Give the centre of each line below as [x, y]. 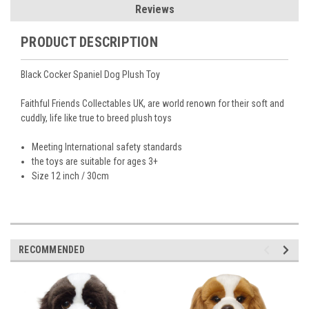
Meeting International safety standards [107, 147]
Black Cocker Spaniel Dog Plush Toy [90, 75]
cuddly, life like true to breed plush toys [96, 118]
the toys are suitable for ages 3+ [95, 162]
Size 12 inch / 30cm [71, 176]
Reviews [154, 10]
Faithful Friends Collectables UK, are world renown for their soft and [152, 104]
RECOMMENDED [52, 250]
